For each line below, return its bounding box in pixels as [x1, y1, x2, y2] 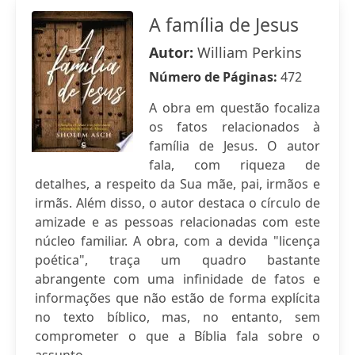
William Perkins [197, 43, 302, 62]
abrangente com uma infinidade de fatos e [35, 270, 320, 288]
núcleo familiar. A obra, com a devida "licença [35, 232, 320, 250]
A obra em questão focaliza [149, 99, 320, 116]
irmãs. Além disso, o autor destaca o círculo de [35, 194, 320, 212]
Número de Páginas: [149, 68, 281, 86]
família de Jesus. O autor [149, 137, 320, 155]
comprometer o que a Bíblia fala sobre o [35, 327, 320, 345]
